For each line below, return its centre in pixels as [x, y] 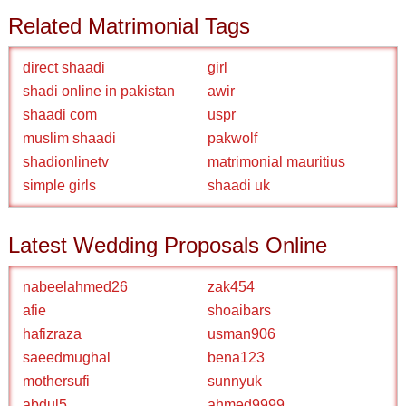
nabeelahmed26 [76, 287]
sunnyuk [235, 381]
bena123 [236, 358]
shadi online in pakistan [99, 91]
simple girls [60, 185]
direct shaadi [64, 68]
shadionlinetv [66, 162]
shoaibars [239, 310]
